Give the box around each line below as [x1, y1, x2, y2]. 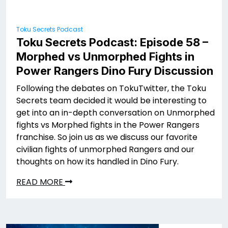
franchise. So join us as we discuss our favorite [16, 131, 197, 143]
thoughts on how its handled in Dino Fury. [16, 156, 181, 167]
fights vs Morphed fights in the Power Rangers [16, 119, 199, 131]
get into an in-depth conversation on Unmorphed [16, 107, 215, 119]
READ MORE [16, 176, 65, 188]
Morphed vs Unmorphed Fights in [16, 50, 194, 63]
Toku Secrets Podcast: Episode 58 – [16, 36, 208, 49]
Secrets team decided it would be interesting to [16, 95, 207, 106]
